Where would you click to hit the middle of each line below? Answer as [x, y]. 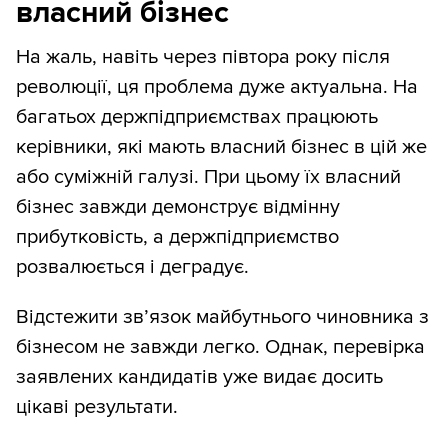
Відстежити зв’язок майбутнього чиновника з [222, 317]
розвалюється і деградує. [132, 267]
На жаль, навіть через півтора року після [203, 57]
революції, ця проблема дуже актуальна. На [217, 87]
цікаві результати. [97, 407]
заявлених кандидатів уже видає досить [199, 377]
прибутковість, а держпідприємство [177, 237]
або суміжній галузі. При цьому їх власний [208, 177]
